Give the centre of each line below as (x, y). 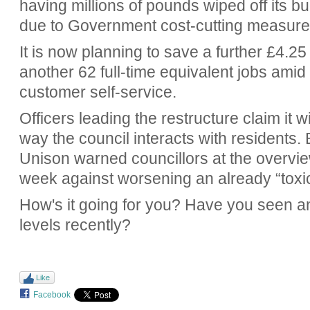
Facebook (52, 294)
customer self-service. (98, 92)
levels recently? (75, 225)
